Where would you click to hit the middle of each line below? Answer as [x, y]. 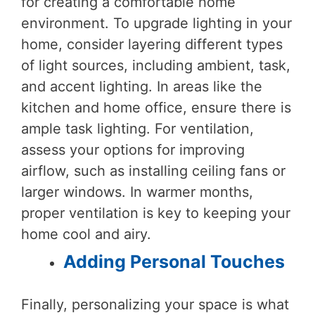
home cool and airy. [86, 234]
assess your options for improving [133, 149]
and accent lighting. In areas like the [142, 86]
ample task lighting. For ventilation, [137, 128]
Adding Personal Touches [174, 261]
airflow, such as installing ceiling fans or [153, 171]
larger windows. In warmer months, [137, 192]
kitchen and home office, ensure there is [156, 107]
